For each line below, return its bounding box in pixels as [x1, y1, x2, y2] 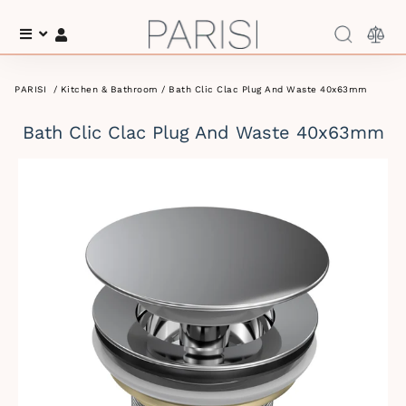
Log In [69, 27, 110, 44]
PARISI [14, 84, 46, 94]
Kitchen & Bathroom [60, 84, 159, 94]
